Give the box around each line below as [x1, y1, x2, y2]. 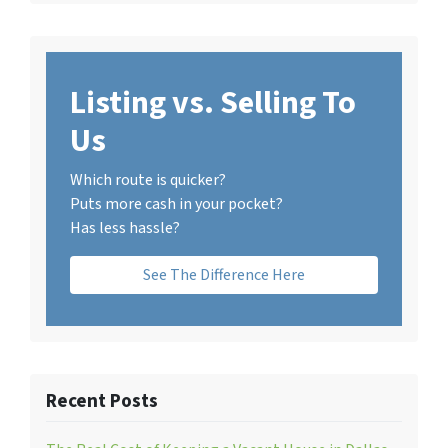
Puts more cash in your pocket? [70, 192, 283, 215]
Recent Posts [46, 386, 158, 415]
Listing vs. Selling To [70, 79, 356, 126]
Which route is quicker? [70, 168, 226, 191]
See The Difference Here [143, 263, 305, 286]
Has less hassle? [70, 216, 180, 239]
